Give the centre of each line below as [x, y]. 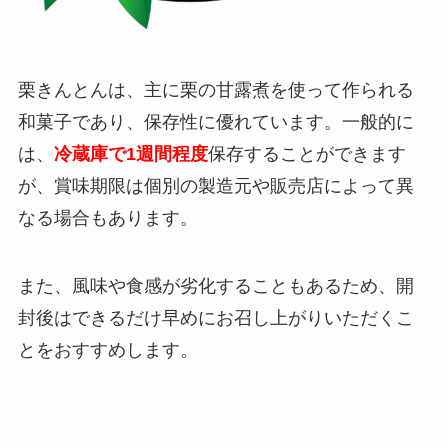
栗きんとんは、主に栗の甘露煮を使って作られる [215, 90]
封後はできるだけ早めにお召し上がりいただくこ [215, 318]
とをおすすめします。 [107, 350]
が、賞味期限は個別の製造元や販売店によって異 [215, 186]
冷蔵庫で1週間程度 [130, 154]
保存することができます [306, 154]
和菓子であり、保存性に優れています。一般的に [215, 122]
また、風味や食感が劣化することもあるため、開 [215, 286]
